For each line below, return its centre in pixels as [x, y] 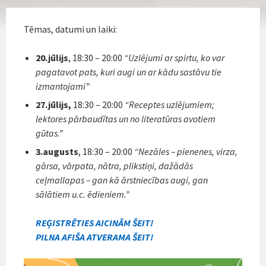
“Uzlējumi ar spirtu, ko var [174, 57]
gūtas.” [49, 133]
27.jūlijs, [53, 104]
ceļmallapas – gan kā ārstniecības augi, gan [122, 180]
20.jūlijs [52, 57]
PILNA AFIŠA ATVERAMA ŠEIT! [94, 237]
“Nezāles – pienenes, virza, [186, 151]
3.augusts [57, 151]
